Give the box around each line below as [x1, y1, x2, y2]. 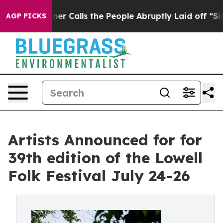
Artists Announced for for [8, 130, 202, 149]
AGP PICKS [6, 11, 46, 20]
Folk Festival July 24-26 [8, 166, 190, 185]
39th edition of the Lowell [8, 148, 203, 167]
